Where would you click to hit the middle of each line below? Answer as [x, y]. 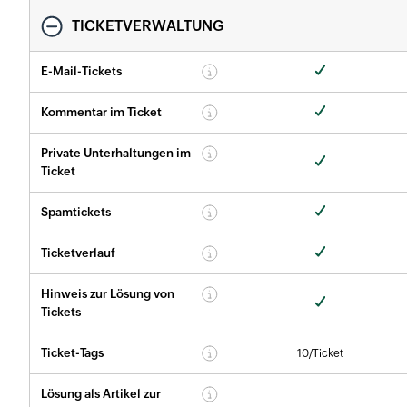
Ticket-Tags [72, 352]
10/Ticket [320, 353]
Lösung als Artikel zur [101, 393]
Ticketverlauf [78, 253]
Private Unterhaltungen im [116, 153]
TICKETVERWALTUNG [148, 25]
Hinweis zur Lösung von [108, 293]
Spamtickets [76, 212]
